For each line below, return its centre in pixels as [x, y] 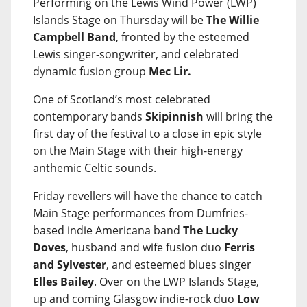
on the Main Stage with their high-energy [138, 150]
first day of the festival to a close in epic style [147, 133]
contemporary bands [89, 116]
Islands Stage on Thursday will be [120, 20]
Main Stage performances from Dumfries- [140, 213]
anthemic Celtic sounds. [95, 168]
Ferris [240, 247]
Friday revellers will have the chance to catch [148, 196]
